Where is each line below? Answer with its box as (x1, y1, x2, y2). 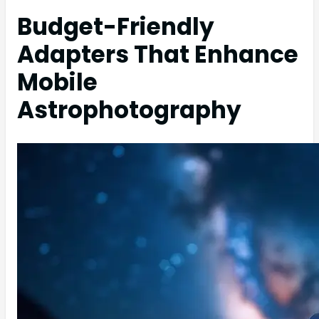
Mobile (17, 66, 98, 98)
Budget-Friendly (17, 10, 214, 43)
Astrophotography (17, 93, 241, 126)
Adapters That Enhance (17, 38, 298, 70)
